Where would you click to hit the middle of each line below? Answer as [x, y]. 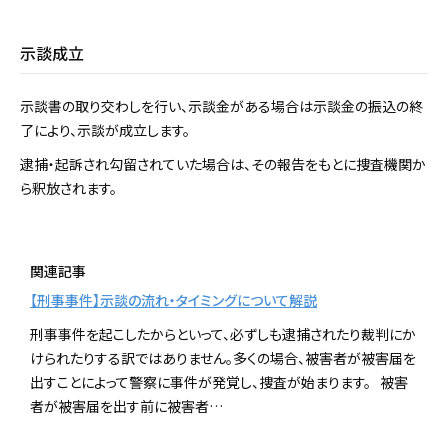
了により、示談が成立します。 [105, 130]
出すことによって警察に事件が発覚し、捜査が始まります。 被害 [219, 382]
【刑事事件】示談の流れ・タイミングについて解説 [173, 300]
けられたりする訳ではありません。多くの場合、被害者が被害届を [223, 358]
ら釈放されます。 [68, 188]
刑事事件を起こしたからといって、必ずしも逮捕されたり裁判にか [223, 334]
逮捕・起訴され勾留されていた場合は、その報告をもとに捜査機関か [223, 164]
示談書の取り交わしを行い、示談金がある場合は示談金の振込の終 [221, 106]
